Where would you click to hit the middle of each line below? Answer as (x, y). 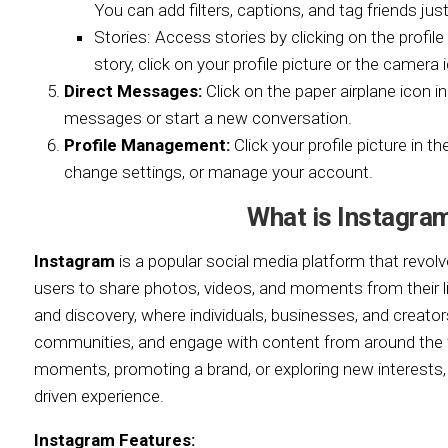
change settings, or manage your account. (218, 172)
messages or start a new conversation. (208, 118)
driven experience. (99, 396)
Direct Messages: (133, 91)
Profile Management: (147, 145)
